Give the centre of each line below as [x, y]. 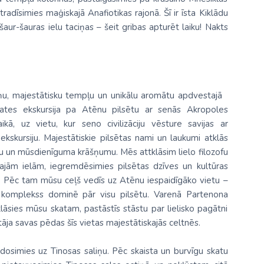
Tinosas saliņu [79, 251]
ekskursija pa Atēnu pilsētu [81, 110]
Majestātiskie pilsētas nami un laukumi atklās [134, 138]
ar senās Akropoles [184, 110]
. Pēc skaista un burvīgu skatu [167, 251]
